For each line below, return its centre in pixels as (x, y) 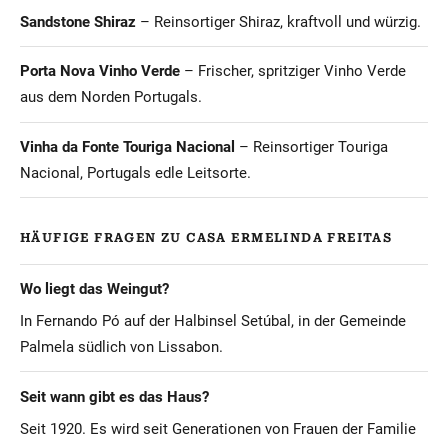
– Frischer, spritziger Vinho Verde (293, 71)
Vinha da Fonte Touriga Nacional (127, 146)
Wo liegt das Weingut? (94, 289)
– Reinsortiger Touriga (311, 146)
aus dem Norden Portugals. (111, 97)
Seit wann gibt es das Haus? (114, 396)
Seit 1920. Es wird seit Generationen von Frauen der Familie (218, 428)
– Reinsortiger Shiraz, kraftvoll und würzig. (278, 21)
